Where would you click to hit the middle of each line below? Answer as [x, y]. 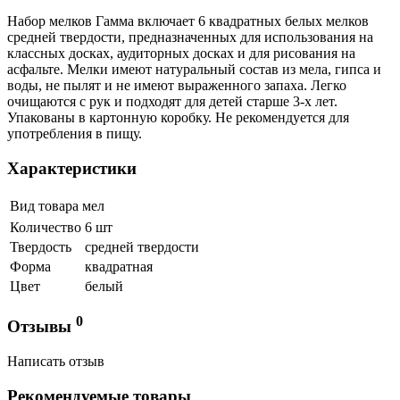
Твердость [41, 246]
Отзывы [42, 327]
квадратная [119, 266]
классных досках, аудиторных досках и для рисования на [181, 54]
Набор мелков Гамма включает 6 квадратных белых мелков [188, 21]
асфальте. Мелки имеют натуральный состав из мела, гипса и [194, 70]
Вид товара [44, 205]
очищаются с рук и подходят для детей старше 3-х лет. [172, 102]
